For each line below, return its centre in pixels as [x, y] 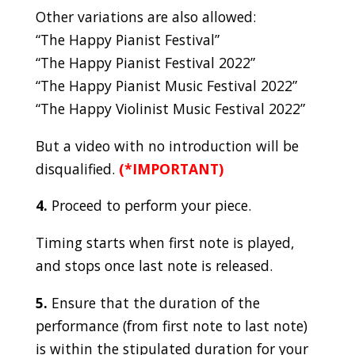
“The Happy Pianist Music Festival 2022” [166, 86]
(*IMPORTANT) [171, 168]
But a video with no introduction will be [167, 145]
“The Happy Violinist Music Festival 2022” [170, 109]
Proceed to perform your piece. [149, 206]
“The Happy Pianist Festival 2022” [145, 63]
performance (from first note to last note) [171, 325]
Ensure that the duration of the [153, 302]
